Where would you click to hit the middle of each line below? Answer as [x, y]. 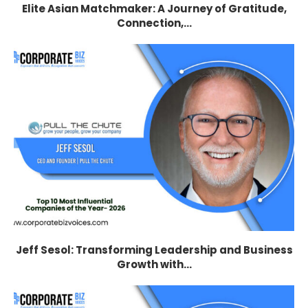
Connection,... [154, 23]
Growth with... [154, 264]
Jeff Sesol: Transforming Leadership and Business [154, 250]
